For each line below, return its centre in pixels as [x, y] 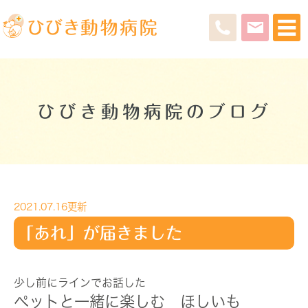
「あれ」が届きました [100, 233]
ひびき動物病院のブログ [154, 112]
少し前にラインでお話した [80, 282]
